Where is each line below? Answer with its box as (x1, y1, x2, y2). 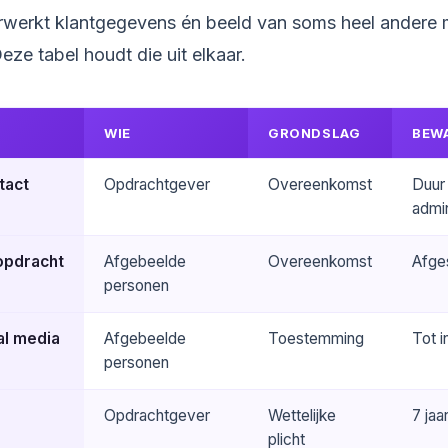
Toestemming (268, 328, 364, 348)
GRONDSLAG (268, 124, 361, 141)
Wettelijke (268, 405, 336, 425)
